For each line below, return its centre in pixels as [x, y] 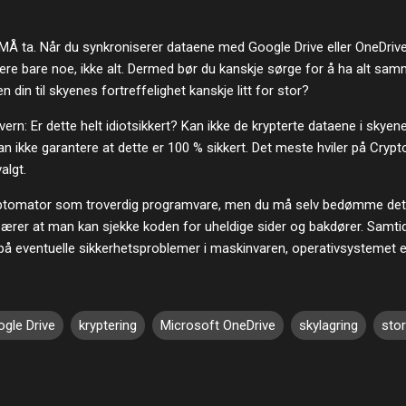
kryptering [108, 325]
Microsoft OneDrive [218, 325]
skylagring [329, 325]
